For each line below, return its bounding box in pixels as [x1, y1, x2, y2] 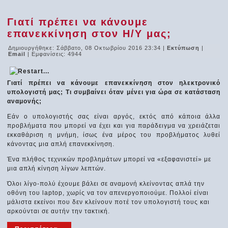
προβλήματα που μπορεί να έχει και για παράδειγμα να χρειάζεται [7, 122, 221, 129]
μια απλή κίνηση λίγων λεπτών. [7, 164, 106, 172]
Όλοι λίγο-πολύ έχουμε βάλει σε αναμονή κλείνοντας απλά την [7, 180, 205, 187]
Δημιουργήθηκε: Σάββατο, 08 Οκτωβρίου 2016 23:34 [8, 44, 161, 51]
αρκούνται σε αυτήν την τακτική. [7, 207, 110, 215]
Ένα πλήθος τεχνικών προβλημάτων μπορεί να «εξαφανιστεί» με [7, 155, 212, 163]
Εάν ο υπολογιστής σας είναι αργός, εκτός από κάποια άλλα [7, 112, 221, 120]
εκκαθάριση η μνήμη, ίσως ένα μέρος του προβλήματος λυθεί [7, 131, 221, 138]
